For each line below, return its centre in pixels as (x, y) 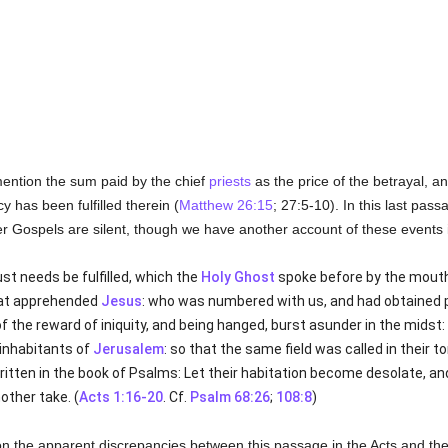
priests (229, 181)
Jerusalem (128, 349)
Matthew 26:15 (225, 205)
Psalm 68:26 (229, 397)
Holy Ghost (237, 277)
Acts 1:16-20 (120, 397)
